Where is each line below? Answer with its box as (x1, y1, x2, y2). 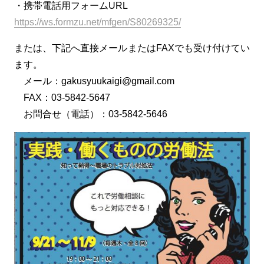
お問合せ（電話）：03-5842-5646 (14, 109, 167, 119)
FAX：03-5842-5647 (14, 93, 110, 103)
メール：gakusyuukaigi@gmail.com (14, 76, 174, 86)
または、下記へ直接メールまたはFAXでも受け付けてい (14, 43, 250, 53)
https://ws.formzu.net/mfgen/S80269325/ (14, 17, 181, 27)
